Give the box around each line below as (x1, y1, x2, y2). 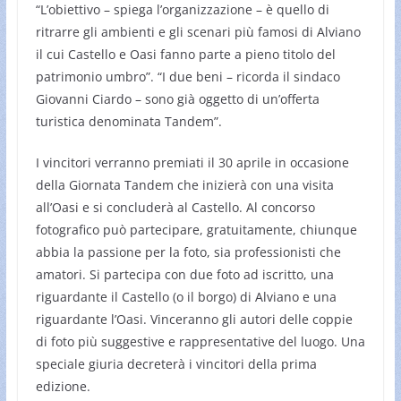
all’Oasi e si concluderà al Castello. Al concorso (35, 198, 315, 216)
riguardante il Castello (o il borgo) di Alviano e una (35, 287, 337, 305)
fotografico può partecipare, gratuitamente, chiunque (35, 220, 357, 238)
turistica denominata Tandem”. (35, 112, 222, 130)
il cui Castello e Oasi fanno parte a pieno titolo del (35, 45, 336, 63)
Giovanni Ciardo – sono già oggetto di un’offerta (35, 90, 320, 107)
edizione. (35, 377, 90, 395)
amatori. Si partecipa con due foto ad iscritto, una (35, 265, 334, 283)
